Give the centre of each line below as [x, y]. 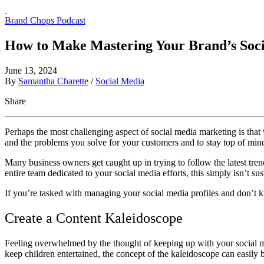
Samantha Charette [53, 81]
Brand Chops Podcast [45, 20]
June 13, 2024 [31, 70]
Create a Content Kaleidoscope [94, 218]
